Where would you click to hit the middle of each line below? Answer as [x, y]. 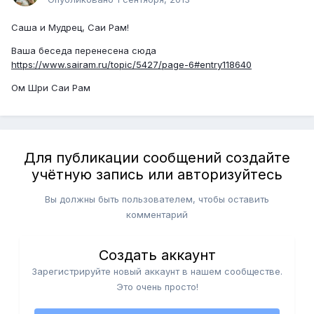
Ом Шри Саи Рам [51, 87]
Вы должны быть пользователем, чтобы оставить [157, 199]
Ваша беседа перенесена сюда [84, 50]
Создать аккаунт [157, 255]
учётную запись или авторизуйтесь [157, 174]
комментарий [157, 214]
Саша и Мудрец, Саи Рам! [70, 27]
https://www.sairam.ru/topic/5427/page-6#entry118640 [131, 64]
